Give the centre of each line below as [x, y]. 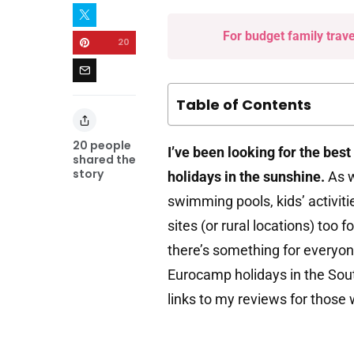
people [109, 146]
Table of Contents [244, 105]
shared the [104, 160]
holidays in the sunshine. [248, 177]
